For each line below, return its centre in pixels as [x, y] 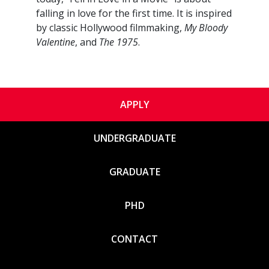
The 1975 [119, 42]
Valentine [56, 42]
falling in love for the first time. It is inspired [134, 14]
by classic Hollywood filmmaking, [110, 28]
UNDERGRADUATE [134, 138]
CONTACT [134, 239]
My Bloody [206, 28]
